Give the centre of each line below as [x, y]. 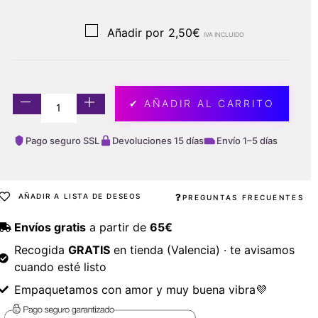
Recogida [42, 250]
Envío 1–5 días [247, 140]
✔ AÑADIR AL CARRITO [202, 103]
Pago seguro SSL [62, 140]
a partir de [118, 227]
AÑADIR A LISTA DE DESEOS [79, 196]
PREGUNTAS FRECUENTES [243, 197]
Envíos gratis [50, 227]
